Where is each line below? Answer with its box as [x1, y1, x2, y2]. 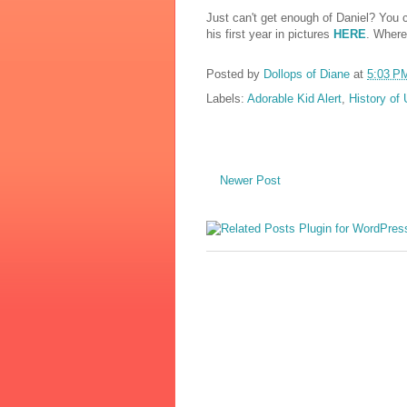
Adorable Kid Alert [247, 92, 342, 106]
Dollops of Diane [263, 67, 350, 82]
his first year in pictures [206, 27, 333, 42]
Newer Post [220, 174, 281, 188]
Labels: [206, 92, 247, 106]
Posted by [206, 67, 263, 82]
